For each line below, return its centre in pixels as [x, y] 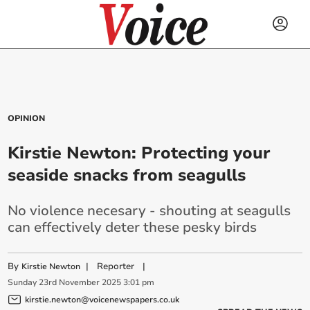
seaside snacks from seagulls [127, 175]
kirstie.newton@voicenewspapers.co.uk [102, 299]
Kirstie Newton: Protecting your [139, 153]
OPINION [27, 118]
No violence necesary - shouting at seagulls [149, 211]
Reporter [116, 266]
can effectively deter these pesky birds [133, 227]
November [80, 283]
